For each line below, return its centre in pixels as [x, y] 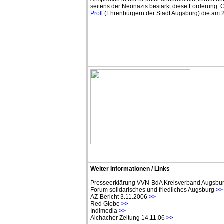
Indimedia [104, 211]
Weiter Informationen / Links [130, 169]
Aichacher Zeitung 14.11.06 [128, 218]
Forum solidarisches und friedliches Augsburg [153, 190]
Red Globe [106, 204]
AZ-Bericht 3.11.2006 [120, 197]
